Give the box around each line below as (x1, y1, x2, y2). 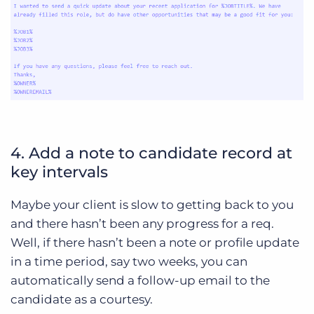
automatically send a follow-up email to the (11, 273, 270, 287)
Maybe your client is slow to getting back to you (11, 198, 294, 212)
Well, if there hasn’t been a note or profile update (11, 235, 299, 250)
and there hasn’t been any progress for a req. (11, 217, 274, 231)
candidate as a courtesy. (11, 292, 153, 306)
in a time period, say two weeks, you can (11, 254, 247, 268)
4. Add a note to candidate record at (11, 144, 292, 163)
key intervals (11, 163, 108, 182)
